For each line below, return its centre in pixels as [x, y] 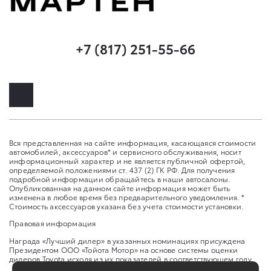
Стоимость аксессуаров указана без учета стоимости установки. [126, 206]
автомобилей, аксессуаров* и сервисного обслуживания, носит [125, 151]
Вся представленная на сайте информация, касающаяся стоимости [133, 142]
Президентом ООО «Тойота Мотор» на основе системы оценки [124, 249]
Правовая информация [53, 223]
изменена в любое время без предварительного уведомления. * [127, 197]
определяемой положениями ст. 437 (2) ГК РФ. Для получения [122, 169]
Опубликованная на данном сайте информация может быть [120, 188]
